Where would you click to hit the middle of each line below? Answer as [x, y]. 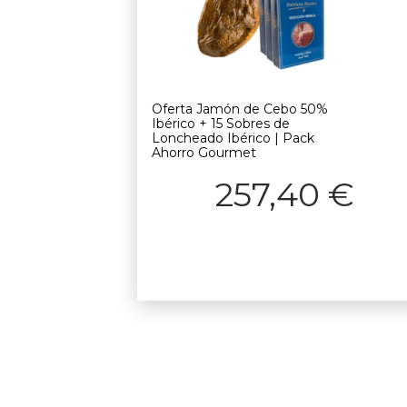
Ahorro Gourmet [204, 153]
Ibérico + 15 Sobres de [221, 124]
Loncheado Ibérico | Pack [233, 139]
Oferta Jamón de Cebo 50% [240, 109]
